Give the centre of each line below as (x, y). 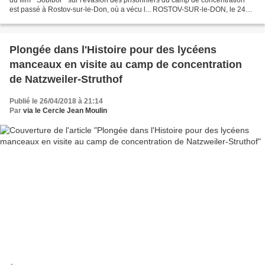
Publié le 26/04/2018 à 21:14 (56, 101)
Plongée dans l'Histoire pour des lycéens (113, 49)
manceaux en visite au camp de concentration (126, 64)
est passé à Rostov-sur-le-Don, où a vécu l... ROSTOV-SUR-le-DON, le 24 (127, 9)
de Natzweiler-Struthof (66, 79)
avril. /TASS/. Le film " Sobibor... (59, 19)
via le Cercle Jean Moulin (65, 110)
